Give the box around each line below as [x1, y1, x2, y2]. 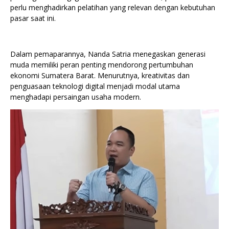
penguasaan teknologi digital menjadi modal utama [10, 81, 180, 91]
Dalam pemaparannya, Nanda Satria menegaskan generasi [10, 49, 205, 59]
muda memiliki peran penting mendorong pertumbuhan [10, 59, 193, 70]
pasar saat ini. [10, 13, 56, 23]
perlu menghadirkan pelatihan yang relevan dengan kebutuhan [10, 2, 215, 12]
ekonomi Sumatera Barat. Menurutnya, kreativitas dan [10, 70, 190, 80]
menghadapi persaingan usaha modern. [10, 91, 141, 102]
